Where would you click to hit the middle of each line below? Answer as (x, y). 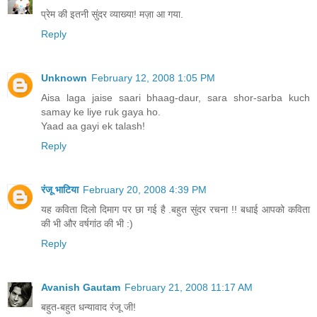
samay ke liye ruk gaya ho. (101, 111)
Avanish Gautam (81, 287)
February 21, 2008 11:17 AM (189, 287)
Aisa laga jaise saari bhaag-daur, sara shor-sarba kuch (175, 97)
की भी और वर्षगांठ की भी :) (87, 223)
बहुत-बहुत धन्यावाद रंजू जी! (88, 307)
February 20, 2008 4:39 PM (145, 189)
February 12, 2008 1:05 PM (153, 77)
